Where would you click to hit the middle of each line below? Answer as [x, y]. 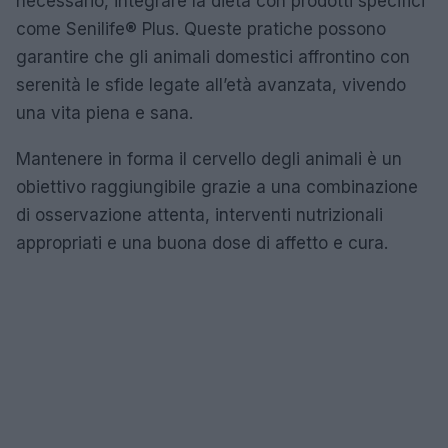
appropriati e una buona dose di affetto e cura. [202, 242]
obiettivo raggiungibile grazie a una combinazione [217, 186]
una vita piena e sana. [104, 112]
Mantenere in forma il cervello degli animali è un [209, 158]
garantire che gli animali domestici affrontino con [213, 56]
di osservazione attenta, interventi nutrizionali [199, 214]
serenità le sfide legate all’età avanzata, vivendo [211, 84]
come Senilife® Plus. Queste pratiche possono [201, 28]
